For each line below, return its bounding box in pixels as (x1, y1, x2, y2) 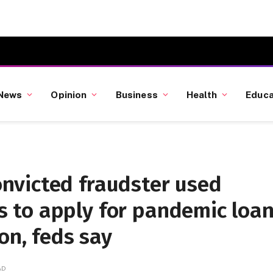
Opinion (51, 88, 87, 100)
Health (186, 88, 217, 100)
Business (115, 88, 158, 100)
